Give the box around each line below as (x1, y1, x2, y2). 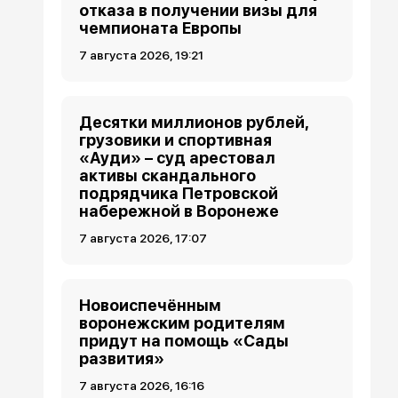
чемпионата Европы (79, 18, 243, 37)
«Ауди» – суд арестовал (79, 147, 276, 167)
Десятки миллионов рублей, (79, 112, 309, 131)
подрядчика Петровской (79, 183, 279, 203)
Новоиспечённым (79, 295, 222, 314)
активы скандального (79, 165, 257, 185)
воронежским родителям (79, 313, 286, 332)
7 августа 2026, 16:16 (79, 378, 205, 393)
